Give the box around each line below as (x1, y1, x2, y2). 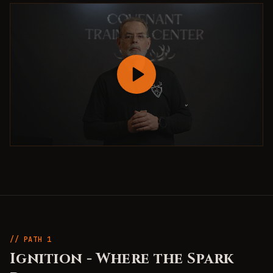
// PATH (10, 234, 47, 244)
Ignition (10, 249, 83, 269)
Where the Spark (96, 249, 234, 269)
